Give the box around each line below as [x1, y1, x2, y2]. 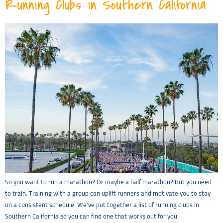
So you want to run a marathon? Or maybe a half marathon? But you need [5, 179, 212, 186]
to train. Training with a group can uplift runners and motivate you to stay [5, 191, 211, 198]
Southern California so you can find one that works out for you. [5, 214, 179, 221]
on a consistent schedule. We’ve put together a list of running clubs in [5, 202, 199, 209]
